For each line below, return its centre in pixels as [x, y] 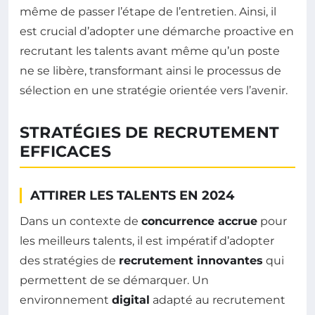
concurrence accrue [199, 221]
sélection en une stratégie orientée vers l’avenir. [154, 90]
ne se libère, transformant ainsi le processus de [150, 70]
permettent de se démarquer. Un [114, 280]
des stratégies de [69, 260]
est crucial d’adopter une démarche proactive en [157, 31]
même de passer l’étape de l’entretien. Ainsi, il [148, 11]
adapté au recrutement [218, 300]
